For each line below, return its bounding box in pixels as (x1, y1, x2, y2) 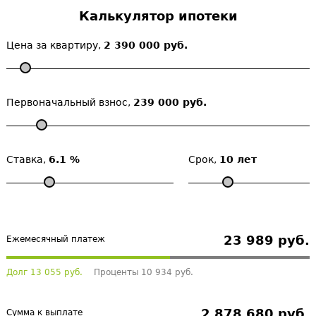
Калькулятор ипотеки (78, 8, 238, 23)
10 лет (219, 154, 257, 165)
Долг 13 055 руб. (6, 267, 83, 277)
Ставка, (6, 154, 49, 165)
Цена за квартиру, (6, 39, 104, 51)
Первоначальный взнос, (6, 97, 133, 108)
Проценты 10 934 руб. (94, 267, 193, 277)
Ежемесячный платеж (6, 234, 105, 244)
